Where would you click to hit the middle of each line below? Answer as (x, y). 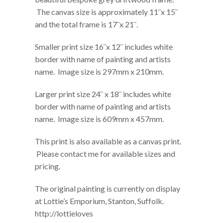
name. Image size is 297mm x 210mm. (99, 71)
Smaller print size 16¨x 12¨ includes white (104, 47)
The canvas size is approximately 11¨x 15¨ (106, 12)
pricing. (48, 166)
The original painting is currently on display (108, 188)
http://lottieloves (64, 213)
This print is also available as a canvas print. (108, 141)
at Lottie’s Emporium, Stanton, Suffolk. (99, 201)
